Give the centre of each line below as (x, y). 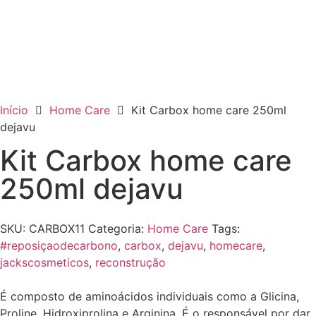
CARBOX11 (59, 228)
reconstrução (130, 262)
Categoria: (116, 228)
